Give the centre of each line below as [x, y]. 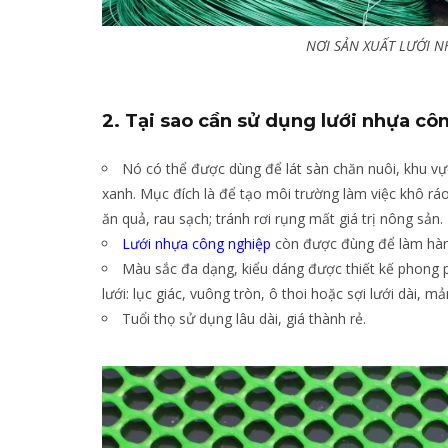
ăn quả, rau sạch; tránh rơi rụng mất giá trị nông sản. [272, 219]
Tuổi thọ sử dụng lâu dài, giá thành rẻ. [244, 319]
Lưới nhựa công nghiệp [196, 244]
